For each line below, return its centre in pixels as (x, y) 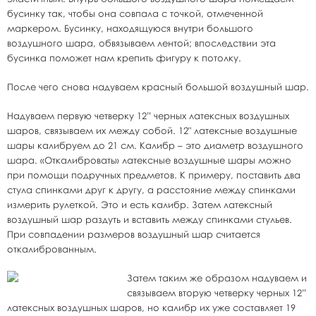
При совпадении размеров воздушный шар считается (134, 234)
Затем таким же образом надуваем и (217, 278)
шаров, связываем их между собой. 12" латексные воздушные (152, 130)
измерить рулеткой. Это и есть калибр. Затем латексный (140, 205)
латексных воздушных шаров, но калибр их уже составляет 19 (151, 308)
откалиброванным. (52, 249)
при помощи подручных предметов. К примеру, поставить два (154, 175)
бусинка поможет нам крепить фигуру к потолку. (124, 58)
